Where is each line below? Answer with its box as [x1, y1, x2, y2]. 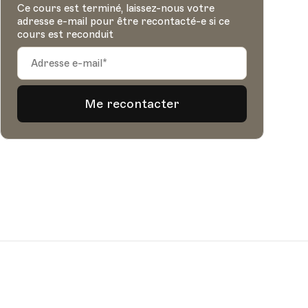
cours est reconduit [16, 28, 113, 41]
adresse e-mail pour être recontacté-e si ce [16, 15, 230, 27]
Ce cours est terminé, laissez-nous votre [16, 2, 214, 14]
